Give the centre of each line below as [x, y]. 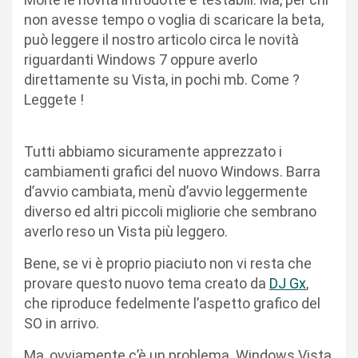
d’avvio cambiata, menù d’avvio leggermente [166, 191]
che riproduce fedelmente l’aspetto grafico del [172, 303]
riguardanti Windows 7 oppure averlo [141, 60]
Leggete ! [54, 99]
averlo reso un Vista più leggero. [126, 231]
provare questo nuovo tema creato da [147, 283]
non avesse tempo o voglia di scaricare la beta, [174, 20]
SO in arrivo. [62, 323]
